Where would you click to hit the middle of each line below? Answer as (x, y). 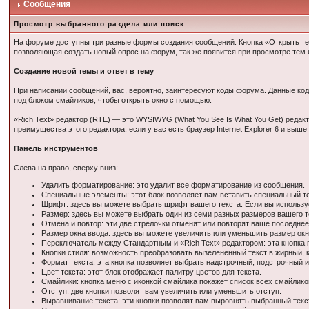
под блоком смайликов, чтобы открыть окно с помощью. (113, 100)
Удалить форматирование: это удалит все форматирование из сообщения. (173, 185)
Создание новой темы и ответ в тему (84, 71)
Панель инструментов (56, 148)
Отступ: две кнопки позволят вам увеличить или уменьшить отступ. (162, 291)
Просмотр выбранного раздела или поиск (99, 24)
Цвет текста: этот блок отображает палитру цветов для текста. (152, 272)
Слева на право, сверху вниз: (66, 168)
